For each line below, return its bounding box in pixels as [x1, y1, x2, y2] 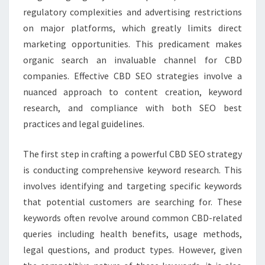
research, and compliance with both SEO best [23, 102, 242, 114]
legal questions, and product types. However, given [23, 244, 242, 256]
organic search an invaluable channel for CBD [23, 54, 242, 66]
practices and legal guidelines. [23, 118, 144, 130]
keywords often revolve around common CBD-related [23, 212, 242, 224]
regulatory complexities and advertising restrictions [23, 6, 242, 18]
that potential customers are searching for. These [23, 196, 242, 208]
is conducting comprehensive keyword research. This [23, 164, 242, 176]
